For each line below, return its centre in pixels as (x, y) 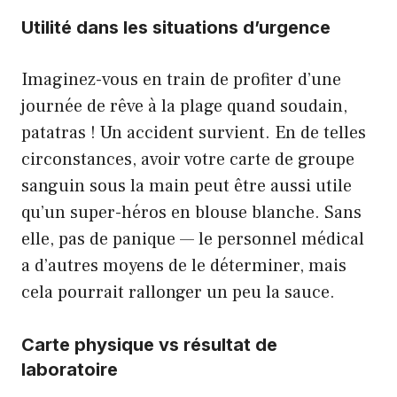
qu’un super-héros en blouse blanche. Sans (191, 213)
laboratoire (70, 370)
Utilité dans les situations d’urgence (176, 27)
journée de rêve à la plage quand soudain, (184, 106)
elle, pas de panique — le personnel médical (193, 239)
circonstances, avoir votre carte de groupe (188, 160)
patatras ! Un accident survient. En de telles (194, 133)
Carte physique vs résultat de (149, 345)
